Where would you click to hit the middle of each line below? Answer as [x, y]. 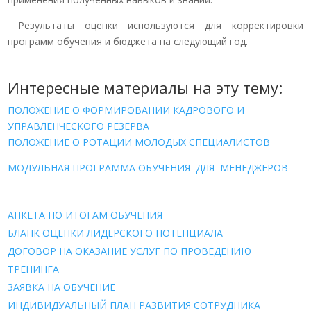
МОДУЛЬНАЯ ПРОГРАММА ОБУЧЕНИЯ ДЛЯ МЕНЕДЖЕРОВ [148, 167]
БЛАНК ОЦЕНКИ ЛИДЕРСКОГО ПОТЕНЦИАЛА [116, 233]
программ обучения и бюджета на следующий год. [128, 41]
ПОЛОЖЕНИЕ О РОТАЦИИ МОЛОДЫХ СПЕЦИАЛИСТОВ [139, 142]
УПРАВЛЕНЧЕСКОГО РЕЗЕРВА [79, 126]
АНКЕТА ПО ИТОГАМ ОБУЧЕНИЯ [85, 215]
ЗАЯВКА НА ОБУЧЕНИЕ [62, 287]
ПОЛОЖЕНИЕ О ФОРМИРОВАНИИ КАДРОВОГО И [126, 110]
